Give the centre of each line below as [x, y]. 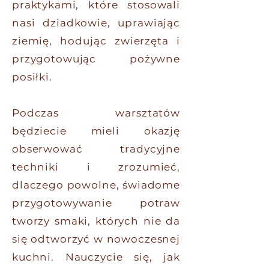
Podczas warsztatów [96, 113]
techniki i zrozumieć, [96, 167]
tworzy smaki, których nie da [96, 221]
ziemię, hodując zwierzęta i [96, 41]
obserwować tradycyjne [96, 149]
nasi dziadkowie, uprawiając [96, 23]
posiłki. [32, 77]
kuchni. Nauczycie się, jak [96, 257]
